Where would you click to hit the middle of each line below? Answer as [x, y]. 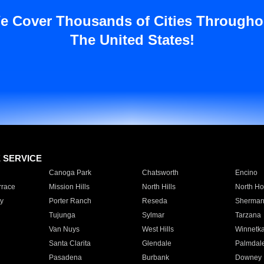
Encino [246, 173]
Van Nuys [64, 229]
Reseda [154, 201]
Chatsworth [160, 173]
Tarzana [248, 215]
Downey [248, 258]
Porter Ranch [70, 201]
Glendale [156, 243]
